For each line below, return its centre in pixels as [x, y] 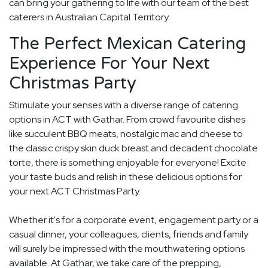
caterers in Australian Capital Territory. [89, 17]
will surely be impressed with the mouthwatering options [127, 249]
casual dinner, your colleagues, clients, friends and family [129, 234]
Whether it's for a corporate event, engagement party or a [134, 220]
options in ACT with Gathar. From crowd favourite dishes [127, 120]
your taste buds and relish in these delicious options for [125, 177]
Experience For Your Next [109, 64]
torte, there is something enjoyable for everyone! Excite [128, 163]
